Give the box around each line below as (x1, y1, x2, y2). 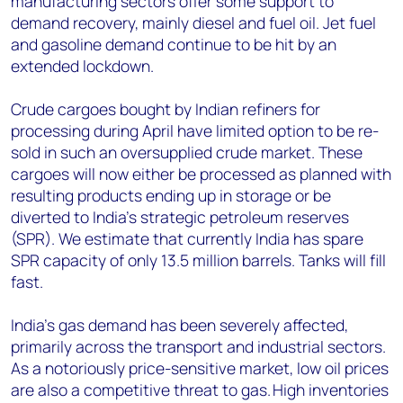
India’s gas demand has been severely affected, (11, 314, 348, 336)
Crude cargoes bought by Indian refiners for (11, 98, 320, 120)
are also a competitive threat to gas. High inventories (11, 379, 389, 400)
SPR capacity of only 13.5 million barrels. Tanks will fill (11, 249, 386, 271)
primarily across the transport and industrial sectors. (11, 336, 386, 357)
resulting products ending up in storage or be (11, 184, 331, 206)
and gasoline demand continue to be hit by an (11, 33, 336, 55)
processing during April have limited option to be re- (11, 120, 379, 141)
